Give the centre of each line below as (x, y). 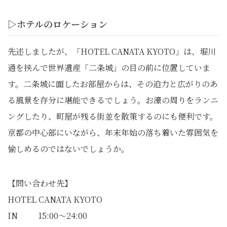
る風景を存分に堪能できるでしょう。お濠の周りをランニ (113, 100)
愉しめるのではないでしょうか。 (68, 148)
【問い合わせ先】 (40, 183)
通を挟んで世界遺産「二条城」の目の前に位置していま (109, 67)
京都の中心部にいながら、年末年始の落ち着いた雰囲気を (113, 132)
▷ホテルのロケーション (58, 24)
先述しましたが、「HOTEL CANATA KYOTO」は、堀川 (112, 51)
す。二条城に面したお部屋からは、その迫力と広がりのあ (113, 84)
